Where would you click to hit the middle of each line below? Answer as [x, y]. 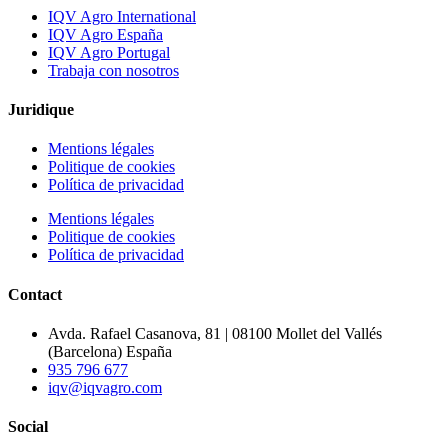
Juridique [41, 110]
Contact [35, 294]
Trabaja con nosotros [113, 70]
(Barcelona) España [110, 351]
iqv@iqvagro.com [105, 387]
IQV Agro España [105, 34]
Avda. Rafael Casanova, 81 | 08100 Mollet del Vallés [215, 333]
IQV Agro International [122, 16]
